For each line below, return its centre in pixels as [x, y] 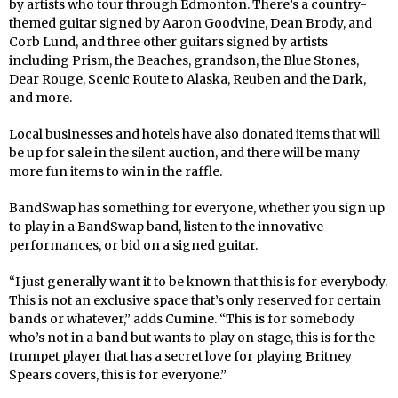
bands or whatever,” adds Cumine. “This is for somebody [182, 318]
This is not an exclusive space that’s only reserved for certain [195, 300]
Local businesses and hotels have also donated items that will [195, 134]
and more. [40, 97]
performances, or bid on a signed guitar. [133, 245]
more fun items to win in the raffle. [115, 171]
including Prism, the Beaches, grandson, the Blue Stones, [184, 60]
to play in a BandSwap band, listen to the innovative [166, 226]
